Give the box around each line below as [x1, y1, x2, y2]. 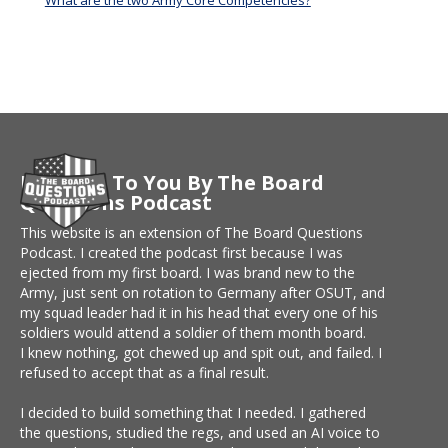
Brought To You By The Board [20, 169, 324, 197]
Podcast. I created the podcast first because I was [20, 243, 343, 263]
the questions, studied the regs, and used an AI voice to [20, 423, 380, 443]
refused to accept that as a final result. [20, 363, 269, 383]
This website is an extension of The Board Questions [20, 223, 363, 243]
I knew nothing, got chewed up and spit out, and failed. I [20, 343, 382, 363]
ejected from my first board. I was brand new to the [20, 263, 355, 283]
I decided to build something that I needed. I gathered [20, 403, 366, 423]
